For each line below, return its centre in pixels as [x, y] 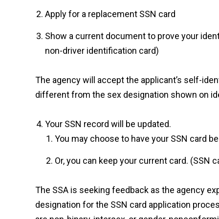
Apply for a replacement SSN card [110, 14]
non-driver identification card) [102, 51]
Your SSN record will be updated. [108, 124]
